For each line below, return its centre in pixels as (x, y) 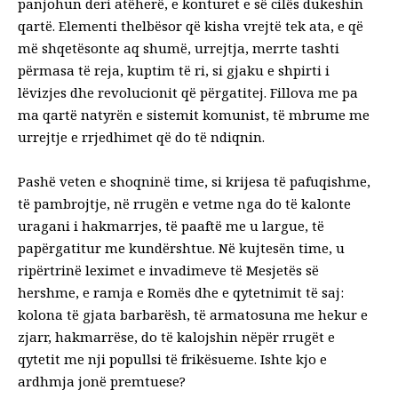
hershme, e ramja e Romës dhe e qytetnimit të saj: (181, 292)
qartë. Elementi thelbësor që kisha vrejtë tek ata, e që (191, 25)
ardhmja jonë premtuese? (102, 381)
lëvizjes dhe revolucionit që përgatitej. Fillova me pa (188, 92)
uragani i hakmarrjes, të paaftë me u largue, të (171, 225)
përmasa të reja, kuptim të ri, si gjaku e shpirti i (174, 70)
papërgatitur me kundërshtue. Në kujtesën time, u (181, 247)
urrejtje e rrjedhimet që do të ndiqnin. (141, 136)
